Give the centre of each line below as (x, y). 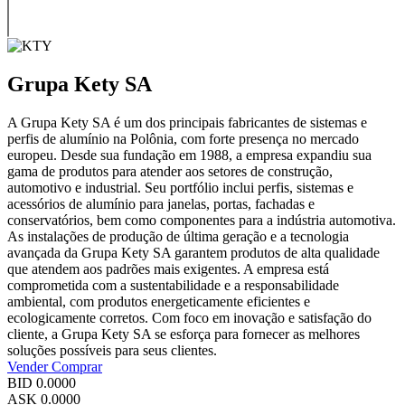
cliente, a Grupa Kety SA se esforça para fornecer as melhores (184, 334)
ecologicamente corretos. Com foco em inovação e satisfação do (189, 317)
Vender (29, 366)
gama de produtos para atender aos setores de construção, (170, 171)
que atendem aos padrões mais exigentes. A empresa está (168, 268)
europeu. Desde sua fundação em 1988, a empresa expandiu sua (189, 155)
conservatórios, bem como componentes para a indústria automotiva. (202, 220)
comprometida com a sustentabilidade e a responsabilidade (173, 285)
